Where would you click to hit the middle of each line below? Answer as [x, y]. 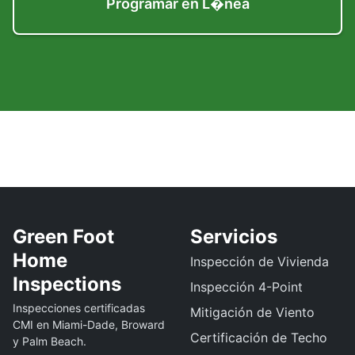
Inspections [67, 284]
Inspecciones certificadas [79, 308]
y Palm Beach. [50, 341]
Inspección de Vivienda [260, 261]
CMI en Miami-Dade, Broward [89, 324]
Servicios [234, 237]
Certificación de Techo [259, 338]
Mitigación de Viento [252, 312]
